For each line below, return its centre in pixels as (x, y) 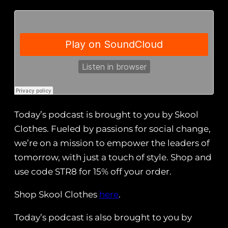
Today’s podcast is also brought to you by (103, 218)
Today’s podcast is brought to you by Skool (106, 115)
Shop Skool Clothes (57, 195)
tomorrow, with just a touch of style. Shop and (113, 158)
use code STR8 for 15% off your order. (93, 172)
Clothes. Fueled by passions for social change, (112, 129)
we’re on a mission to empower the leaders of (112, 143)
